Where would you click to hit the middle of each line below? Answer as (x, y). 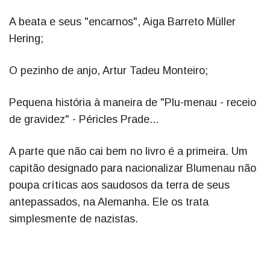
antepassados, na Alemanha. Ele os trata (109, 202)
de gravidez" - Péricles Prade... (84, 119)
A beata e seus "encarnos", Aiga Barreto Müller (122, 21)
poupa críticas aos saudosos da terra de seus (119, 185)
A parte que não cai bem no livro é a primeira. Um (128, 151)
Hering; (26, 38)
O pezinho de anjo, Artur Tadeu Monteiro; (108, 70)
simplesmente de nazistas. (74, 218)
